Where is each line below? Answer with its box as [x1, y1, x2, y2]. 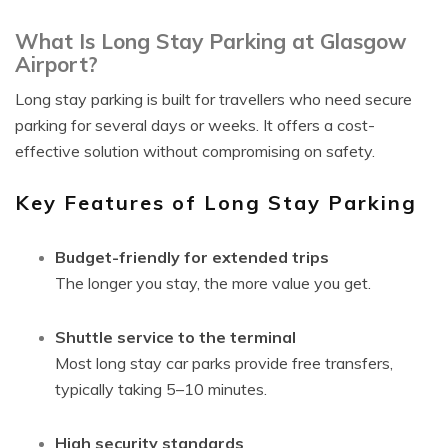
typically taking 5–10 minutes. [55, 379, 267, 399]
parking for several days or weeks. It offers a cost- [15, 115, 375, 135]
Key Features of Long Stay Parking [15, 190, 417, 215]
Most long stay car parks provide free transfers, [55, 353, 393, 373]
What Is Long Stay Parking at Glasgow [15, 28, 407, 54]
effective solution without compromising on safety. [15, 141, 375, 161]
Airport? [15, 51, 98, 77]
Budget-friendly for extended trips [55, 247, 329, 267]
